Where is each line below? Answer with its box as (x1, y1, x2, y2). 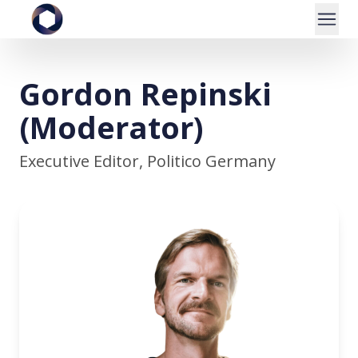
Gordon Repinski (19, 73, 272, 114)
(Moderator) (19, 106, 204, 148)
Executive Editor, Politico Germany (19, 150, 276, 172)
